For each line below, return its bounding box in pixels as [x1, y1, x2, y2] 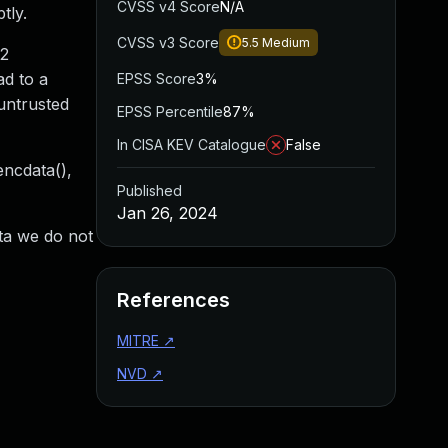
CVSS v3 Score [117, 34, 219, 51]
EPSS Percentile [117, 103, 223, 120]
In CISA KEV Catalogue [117, 136, 266, 153]
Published [117, 182, 182, 199]
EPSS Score [117, 70, 196, 87]
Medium [262, 35, 310, 50]
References [117, 288, 230, 312]
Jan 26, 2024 [117, 203, 218, 223]
